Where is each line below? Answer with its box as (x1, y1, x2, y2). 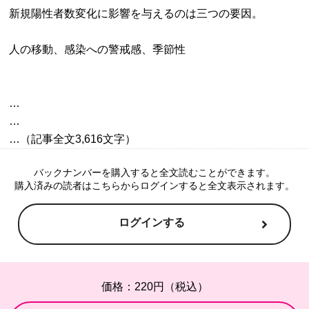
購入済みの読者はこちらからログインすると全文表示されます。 (14, 179, 295, 191)
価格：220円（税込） (101, 280, 208, 292)
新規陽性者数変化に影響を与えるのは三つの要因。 (9, 7, 263, 19)
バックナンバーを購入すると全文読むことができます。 (34, 166, 275, 178)
